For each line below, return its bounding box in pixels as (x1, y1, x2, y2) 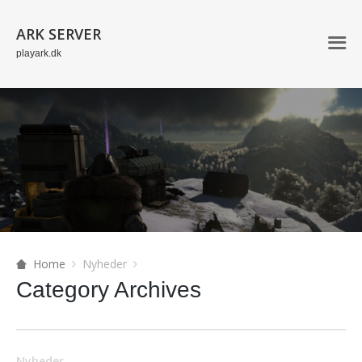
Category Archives (16, 277, 201, 302)
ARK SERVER (16, 24, 101, 44)
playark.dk (16, 48, 61, 59)
